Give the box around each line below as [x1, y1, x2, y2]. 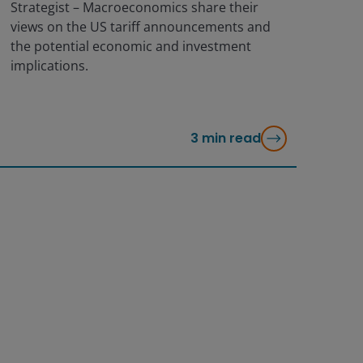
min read [201, 128, 261, 147]
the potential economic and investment [10, 37, 251, 56]
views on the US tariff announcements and [10, 18, 271, 36]
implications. [10, 57, 88, 75]
